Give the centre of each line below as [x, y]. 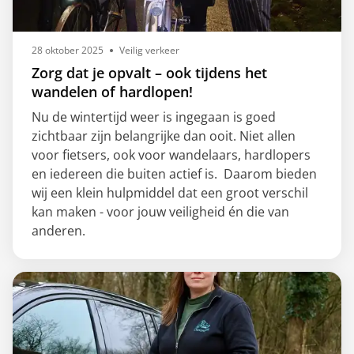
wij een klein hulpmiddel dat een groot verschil [170, 192]
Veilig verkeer [149, 50]
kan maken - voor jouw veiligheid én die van [160, 211]
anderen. [60, 230]
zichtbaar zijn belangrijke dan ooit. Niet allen [164, 136]
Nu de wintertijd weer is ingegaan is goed [154, 117]
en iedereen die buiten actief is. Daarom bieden [174, 173]
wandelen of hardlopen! [112, 91]
